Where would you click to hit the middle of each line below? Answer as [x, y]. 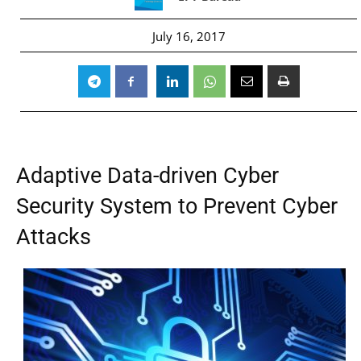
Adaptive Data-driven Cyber [147, 175]
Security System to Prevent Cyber [177, 206]
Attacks [54, 237]
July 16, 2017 [189, 36]
